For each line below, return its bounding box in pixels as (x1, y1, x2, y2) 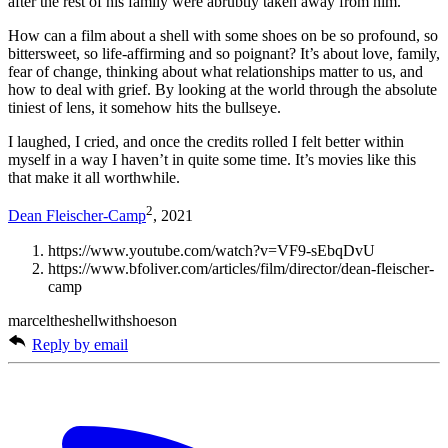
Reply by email (32, 335, 128, 353)
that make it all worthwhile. (8, 169, 180, 187)
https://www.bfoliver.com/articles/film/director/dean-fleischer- (48, 259, 434, 277)
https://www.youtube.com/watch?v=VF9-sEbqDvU (48, 241, 375, 259)
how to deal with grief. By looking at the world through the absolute (8, 81, 437, 99)
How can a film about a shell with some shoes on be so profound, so (8, 27, 438, 45)
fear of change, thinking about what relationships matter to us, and (8, 63, 423, 81)
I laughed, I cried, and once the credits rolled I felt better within (8, 133, 404, 151)
